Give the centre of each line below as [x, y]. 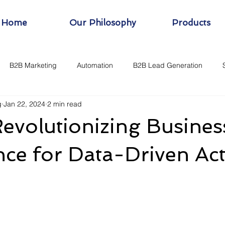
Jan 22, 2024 [24, 104]
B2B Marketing [33, 65]
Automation [95, 65]
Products [191, 23]
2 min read [65, 104]
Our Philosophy [102, 23]
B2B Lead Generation [168, 65]
